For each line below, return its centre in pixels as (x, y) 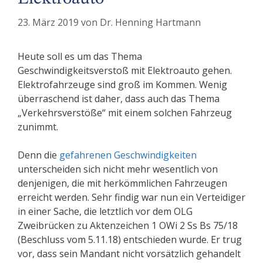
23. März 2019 (48, 23)
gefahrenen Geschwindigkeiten (128, 155)
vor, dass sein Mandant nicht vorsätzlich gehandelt (129, 254)
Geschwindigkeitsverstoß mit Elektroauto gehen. (125, 71)
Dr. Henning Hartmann (150, 23)
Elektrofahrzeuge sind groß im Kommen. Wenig (122, 85)
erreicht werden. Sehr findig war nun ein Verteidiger (131, 198)
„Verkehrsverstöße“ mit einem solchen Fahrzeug (125, 113)
